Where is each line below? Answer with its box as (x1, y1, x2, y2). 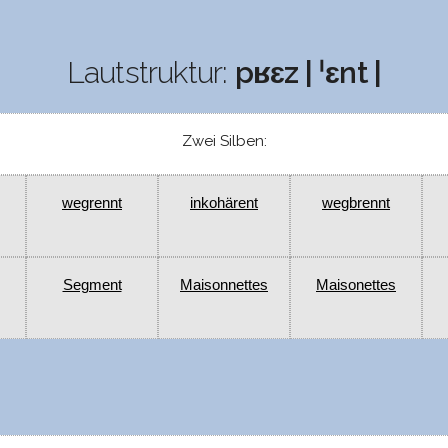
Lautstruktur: (66, 55, 235, 91)
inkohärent (190, 194, 258, 212)
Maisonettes (316, 276, 396, 294)
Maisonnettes (180, 276, 268, 294)
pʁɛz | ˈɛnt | (234, 55, 382, 91)
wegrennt (62, 194, 122, 212)
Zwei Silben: (181, 132, 267, 151)
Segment (62, 276, 122, 294)
